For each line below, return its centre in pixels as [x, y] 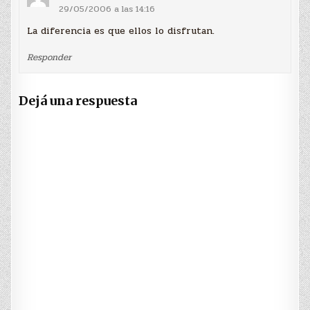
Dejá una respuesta [78, 100]
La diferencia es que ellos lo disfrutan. [121, 30]
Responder [49, 57]
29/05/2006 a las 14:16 [107, 9]
